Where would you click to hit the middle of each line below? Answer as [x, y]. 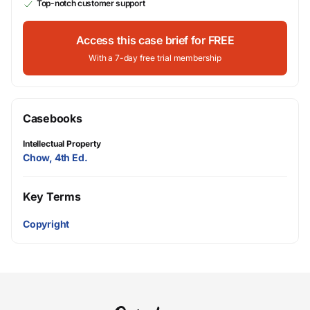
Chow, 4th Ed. [55, 157]
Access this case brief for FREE [155, 40]
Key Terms [52, 197]
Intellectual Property [62, 144]
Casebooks [53, 118]
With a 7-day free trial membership [155, 58]
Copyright [46, 224]
